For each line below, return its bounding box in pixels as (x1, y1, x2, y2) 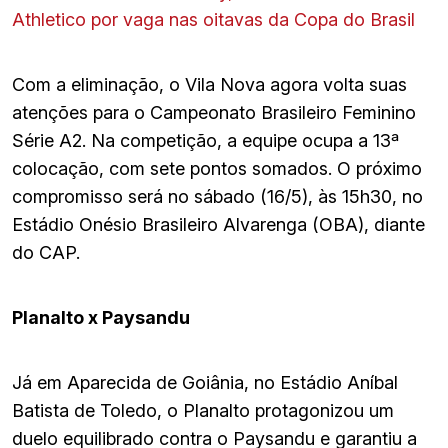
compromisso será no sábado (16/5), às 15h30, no (12, 185, 423, 207)
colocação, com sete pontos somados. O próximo (12, 157, 422, 179)
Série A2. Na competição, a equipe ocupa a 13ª (12, 129, 399, 151)
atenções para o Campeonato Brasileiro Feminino (12, 101, 416, 123)
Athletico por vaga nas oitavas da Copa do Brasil (12, 8, 415, 30)
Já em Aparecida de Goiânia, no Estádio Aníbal (12, 371, 398, 393)
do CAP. (12, 241, 80, 263)
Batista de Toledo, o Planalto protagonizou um (12, 399, 394, 421)
